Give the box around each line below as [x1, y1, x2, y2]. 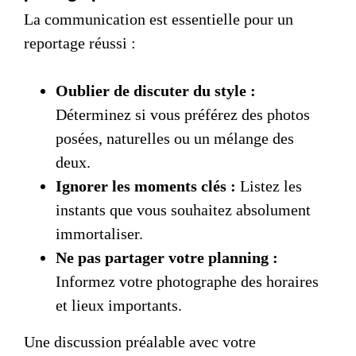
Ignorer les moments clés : [56, 176, 236, 195]
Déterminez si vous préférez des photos [56, 105, 310, 123]
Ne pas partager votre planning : [56, 248, 278, 266]
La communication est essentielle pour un [24, 10, 293, 28]
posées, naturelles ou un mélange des [56, 129, 294, 147]
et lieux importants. [56, 296, 182, 314]
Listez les [236, 176, 302, 195]
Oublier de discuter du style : [56, 81, 256, 99]
